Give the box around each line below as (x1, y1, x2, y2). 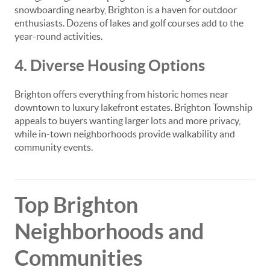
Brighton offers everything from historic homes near (14, 89, 228, 99)
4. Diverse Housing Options (14, 57, 205, 74)
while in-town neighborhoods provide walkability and (14, 128, 235, 139)
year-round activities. (14, 31, 102, 42)
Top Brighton (14, 192, 138, 217)
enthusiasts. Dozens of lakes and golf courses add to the (14, 17, 243, 28)
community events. (14, 142, 93, 152)
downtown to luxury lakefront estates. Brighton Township (14, 102, 253, 113)
